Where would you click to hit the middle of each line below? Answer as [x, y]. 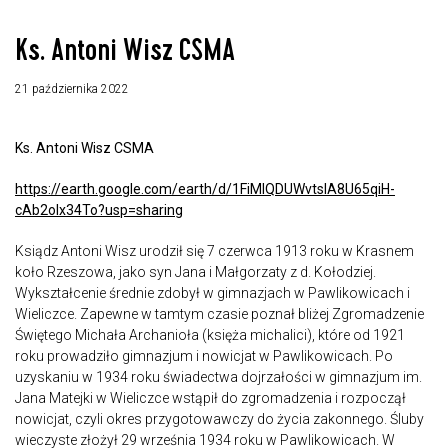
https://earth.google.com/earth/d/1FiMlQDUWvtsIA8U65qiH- [205, 188]
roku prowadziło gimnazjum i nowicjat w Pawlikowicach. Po [204, 355]
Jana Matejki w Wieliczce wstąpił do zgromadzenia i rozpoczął [210, 397]
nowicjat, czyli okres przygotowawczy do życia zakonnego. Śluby [219, 418]
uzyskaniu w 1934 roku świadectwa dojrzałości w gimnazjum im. [218, 376]
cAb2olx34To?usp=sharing [99, 209]
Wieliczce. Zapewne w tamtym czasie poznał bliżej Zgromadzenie [219, 313]
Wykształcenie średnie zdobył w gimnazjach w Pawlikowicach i [212, 292]
